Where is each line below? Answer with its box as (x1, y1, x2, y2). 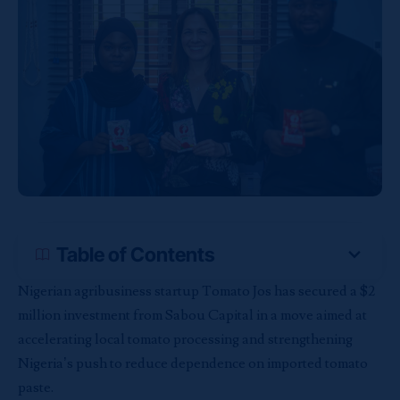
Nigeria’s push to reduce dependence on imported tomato (18, 354, 368, 372)
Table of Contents (56, 243, 215, 266)
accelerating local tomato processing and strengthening (18, 330, 353, 348)
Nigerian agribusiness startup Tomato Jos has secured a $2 (18, 282, 375, 300)
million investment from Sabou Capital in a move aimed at (18, 306, 367, 324)
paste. (18, 379, 54, 396)
